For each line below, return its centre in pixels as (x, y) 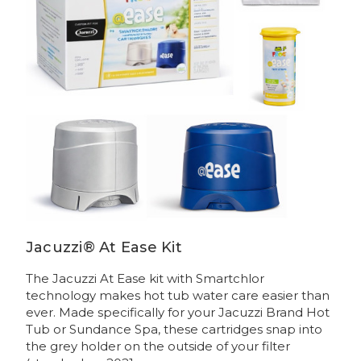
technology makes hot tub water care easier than (177, 296)
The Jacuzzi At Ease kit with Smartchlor (145, 279)
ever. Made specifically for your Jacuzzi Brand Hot (177, 313)
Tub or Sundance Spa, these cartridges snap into (174, 330)
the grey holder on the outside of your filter (158, 346)
